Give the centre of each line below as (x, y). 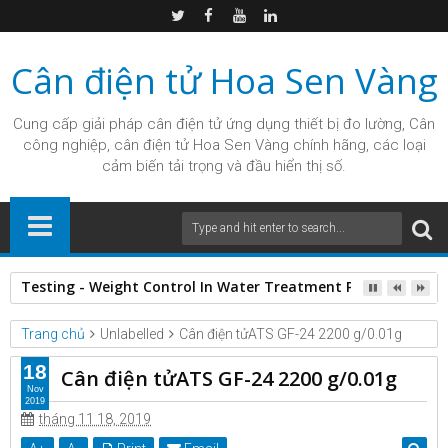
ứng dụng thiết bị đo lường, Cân (328, 124)
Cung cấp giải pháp (80, 124)
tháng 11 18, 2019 (95, 419)
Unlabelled (132, 334)
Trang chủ (53, 334)
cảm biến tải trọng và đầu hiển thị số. (224, 166)
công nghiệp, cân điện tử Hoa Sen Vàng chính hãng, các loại (224, 145)
